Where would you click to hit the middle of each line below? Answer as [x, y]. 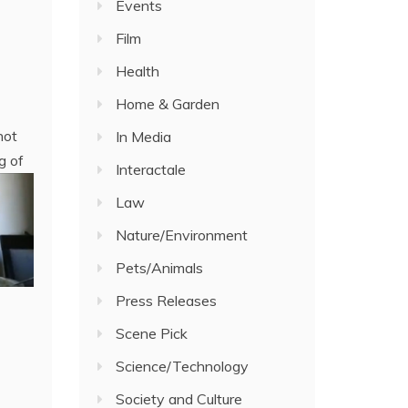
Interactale [151, 169]
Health [138, 71]
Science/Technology [183, 366]
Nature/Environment [182, 235]
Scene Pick [152, 333]
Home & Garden [168, 104]
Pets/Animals [160, 268]
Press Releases [167, 301]
